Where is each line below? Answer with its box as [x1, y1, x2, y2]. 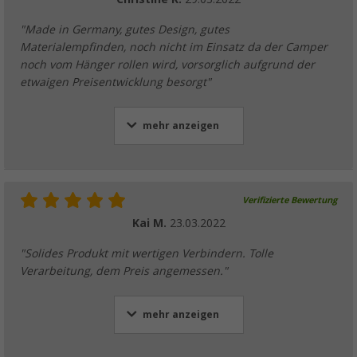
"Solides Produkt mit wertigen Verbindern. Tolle [20, 246, 273, 260]
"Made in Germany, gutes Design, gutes [20, 22, 229, 36]
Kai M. [131, 216, 170, 229]
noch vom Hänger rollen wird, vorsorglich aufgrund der [20, 57, 315, 71]
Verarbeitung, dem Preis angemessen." [20, 264, 228, 277]
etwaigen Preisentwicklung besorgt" [20, 75, 211, 88]
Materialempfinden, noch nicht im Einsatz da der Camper [20, 40, 328, 53]
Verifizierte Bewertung [242, 194, 337, 206]
